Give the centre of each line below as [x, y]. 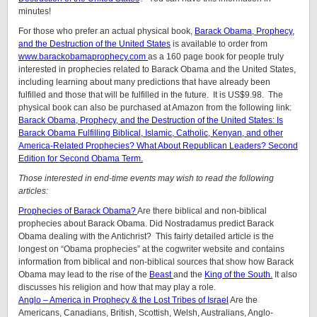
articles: [33, 191]
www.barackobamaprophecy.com [83, 57]
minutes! [35, 11]
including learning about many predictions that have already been [144, 82]
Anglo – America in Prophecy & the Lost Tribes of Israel [123, 300]
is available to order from [219, 44]
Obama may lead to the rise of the [84, 275]
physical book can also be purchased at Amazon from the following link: [155, 108]
